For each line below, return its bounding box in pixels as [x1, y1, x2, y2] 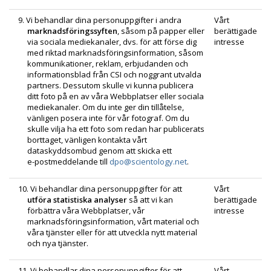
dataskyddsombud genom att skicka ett [27, 145, 172, 156]
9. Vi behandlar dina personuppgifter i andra [18, 14, 181, 25]
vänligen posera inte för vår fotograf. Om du [27, 112, 189, 123]
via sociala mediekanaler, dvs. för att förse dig [27, 36, 197, 47]
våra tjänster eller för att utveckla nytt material [27, 226, 197, 238]
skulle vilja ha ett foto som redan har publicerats [27, 123, 204, 134]
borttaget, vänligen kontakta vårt [27, 134, 147, 145]
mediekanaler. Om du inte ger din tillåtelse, [27, 101, 184, 113]
